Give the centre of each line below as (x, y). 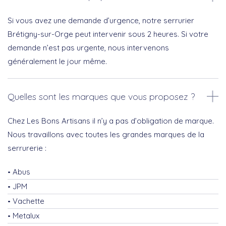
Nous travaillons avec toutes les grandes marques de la (106, 135)
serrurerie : (27, 148)
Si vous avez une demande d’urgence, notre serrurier (101, 21)
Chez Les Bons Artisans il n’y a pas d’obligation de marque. (111, 121)
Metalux (26, 216)
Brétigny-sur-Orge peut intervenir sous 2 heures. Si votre (108, 34)
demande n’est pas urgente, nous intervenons (88, 48)
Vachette (29, 201)
